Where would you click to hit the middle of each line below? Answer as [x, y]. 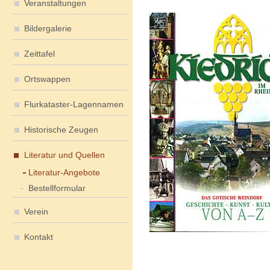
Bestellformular [57, 188]
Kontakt [39, 237]
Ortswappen [47, 79]
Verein [36, 212]
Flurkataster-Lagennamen [74, 104]
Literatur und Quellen [64, 155]
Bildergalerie [48, 28]
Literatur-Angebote [64, 172]
